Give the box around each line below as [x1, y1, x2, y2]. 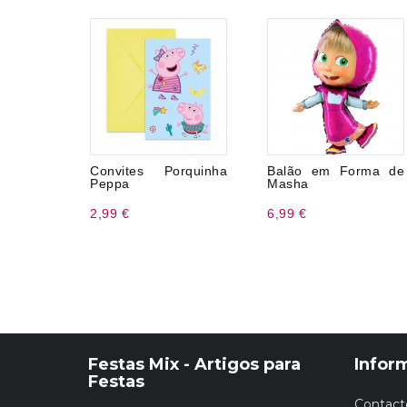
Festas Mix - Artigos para [88, 354, 301, 374]
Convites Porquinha [90, 164, 227, 178]
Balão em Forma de [267, 164, 404, 178]
